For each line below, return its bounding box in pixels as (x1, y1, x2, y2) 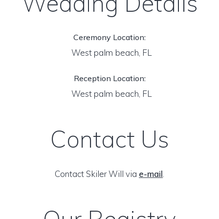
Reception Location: (73, 73, 146, 83)
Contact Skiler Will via (55, 169, 139, 179)
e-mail (139, 169, 163, 179)
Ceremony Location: (73, 32, 146, 42)
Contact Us (50, 124, 169, 153)
